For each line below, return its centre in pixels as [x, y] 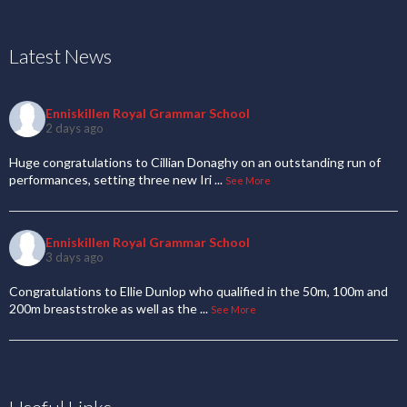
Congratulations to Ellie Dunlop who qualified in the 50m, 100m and [199, 292]
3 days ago [74, 257]
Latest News [60, 56]
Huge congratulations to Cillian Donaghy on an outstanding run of [195, 163]
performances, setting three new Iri [110, 180]
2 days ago [74, 128]
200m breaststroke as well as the [104, 309]
